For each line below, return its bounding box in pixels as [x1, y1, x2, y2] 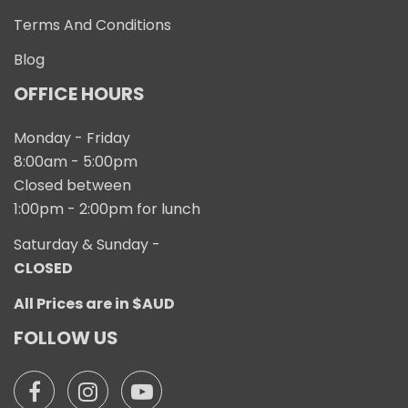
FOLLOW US [14, 325, 118, 351]
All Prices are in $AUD [14, 293, 175, 314]
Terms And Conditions [14, 15, 171, 36]
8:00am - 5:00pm [14, 151, 138, 172]
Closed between [14, 175, 131, 196]
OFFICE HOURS [14, 81, 145, 107]
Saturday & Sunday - [14, 234, 160, 255]
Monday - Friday [14, 127, 130, 148]
